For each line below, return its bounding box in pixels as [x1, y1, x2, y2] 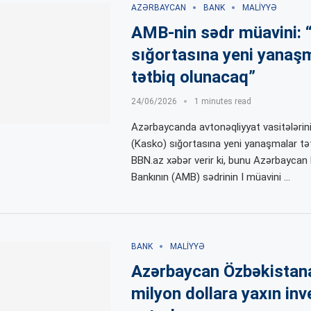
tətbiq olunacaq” [131, 67, 255, 87]
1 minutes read [194, 96, 251, 106]
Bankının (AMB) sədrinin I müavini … [131, 170, 290, 183]
